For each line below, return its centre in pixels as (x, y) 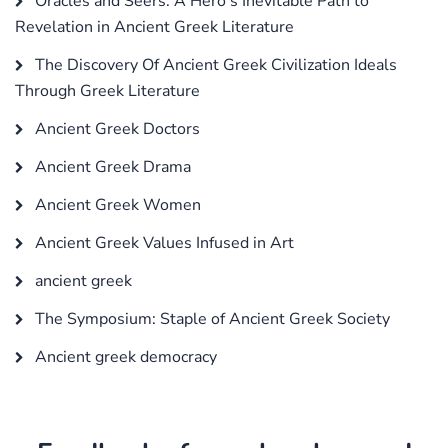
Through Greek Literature (107, 90)
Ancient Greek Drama (111, 166)
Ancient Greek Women (116, 204)
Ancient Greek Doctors (115, 128)
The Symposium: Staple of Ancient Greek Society (210, 318)
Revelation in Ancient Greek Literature (154, 26)
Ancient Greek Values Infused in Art (162, 242)
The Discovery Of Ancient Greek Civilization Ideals (214, 64)
